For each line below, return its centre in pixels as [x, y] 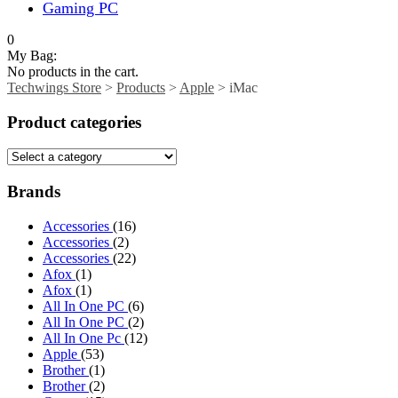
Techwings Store [54, 87]
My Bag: [32, 55]
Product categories [74, 122]
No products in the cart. [73, 71]
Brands [34, 192]
